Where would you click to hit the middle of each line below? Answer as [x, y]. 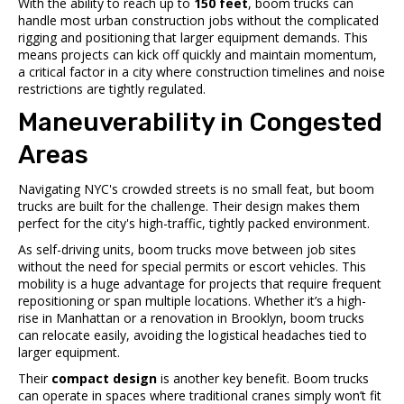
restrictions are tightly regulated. [112, 88]
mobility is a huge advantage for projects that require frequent [200, 283]
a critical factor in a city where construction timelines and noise [202, 71]
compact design [104, 378]
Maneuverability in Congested [200, 122]
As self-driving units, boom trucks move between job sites [187, 249]
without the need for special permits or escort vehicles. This [192, 266]
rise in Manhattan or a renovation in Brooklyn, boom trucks [191, 317]
